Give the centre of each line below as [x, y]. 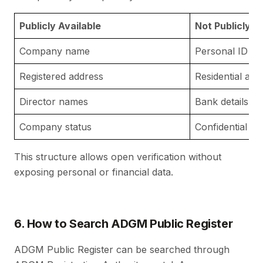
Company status [55, 127]
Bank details [222, 101]
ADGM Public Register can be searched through [122, 249]
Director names [54, 101]
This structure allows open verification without [118, 156]
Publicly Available [60, 26]
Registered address [61, 76]
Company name [55, 51]
